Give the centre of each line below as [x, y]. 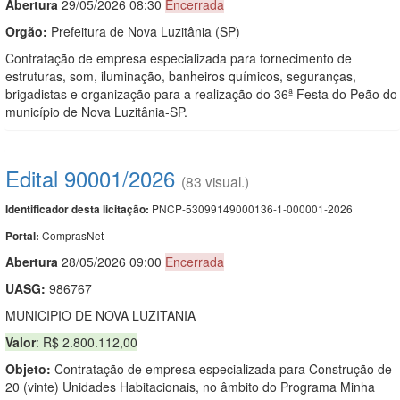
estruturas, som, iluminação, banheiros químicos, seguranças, [181, 75]
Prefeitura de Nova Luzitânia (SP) [144, 31]
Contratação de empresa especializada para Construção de [221, 368]
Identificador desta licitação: [77, 209]
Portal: [24, 236]
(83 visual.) [215, 181]
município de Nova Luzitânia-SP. [96, 111]
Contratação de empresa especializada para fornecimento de [179, 58]
